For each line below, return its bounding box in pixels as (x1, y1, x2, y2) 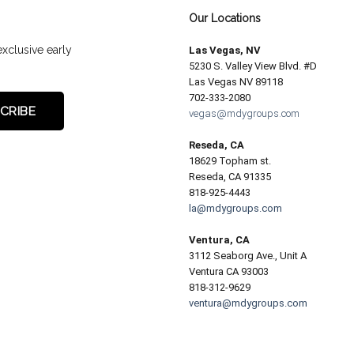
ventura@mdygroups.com (189, 297, 307, 309)
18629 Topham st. (189, 155, 271, 167)
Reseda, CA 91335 (189, 171, 271, 183)
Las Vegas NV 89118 (189, 76, 283, 88)
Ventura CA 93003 (189, 265, 269, 277)
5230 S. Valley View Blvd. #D (189, 60, 317, 72)
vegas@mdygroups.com (189, 107, 299, 119)
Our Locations (189, 12, 261, 24)
